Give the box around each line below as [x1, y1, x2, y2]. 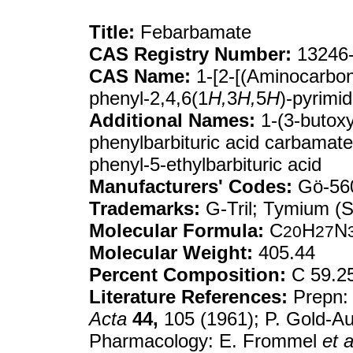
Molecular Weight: [89, 242, 253, 263]
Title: [89, 21, 135, 43]
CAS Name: [89, 65, 191, 87]
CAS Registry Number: [89, 43, 292, 65]
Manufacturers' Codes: [89, 176, 292, 197]
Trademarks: [89, 198, 200, 219]
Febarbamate [135, 21, 251, 43]
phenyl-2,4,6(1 [89, 87, 208, 109]
